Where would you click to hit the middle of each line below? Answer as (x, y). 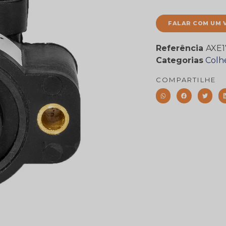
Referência (181, 48)
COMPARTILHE (186, 80)
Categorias (180, 61)
